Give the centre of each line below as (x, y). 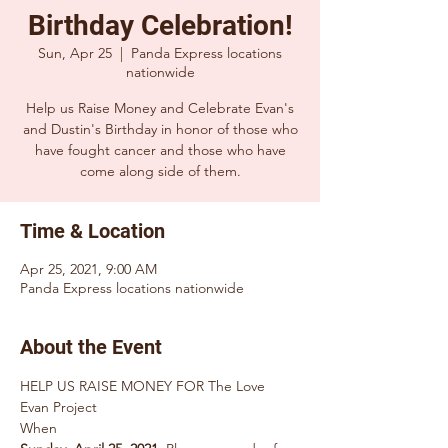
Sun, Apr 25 (75, 53)
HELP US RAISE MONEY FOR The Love (144, 386)
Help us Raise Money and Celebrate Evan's (160, 108)
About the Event (91, 347)
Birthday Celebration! (160, 25)
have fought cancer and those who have (160, 150)
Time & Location (92, 231)
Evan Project (60, 407)
